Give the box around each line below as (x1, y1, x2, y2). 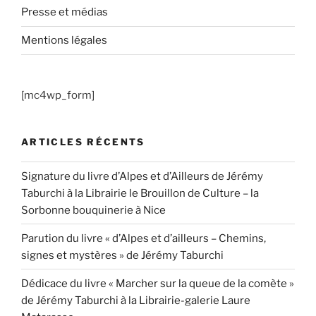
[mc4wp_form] (21, 88, 95, 102)
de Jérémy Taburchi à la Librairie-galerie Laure (21, 293, 250, 307)
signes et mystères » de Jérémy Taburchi (21, 248, 224, 262)
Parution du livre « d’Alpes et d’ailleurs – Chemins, (21, 231, 266, 245)
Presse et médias (21, 6, 108, 19)
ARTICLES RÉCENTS (21, 135, 145, 147)
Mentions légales (21, 34, 107, 47)
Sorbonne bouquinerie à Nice (21, 203, 166, 217)
